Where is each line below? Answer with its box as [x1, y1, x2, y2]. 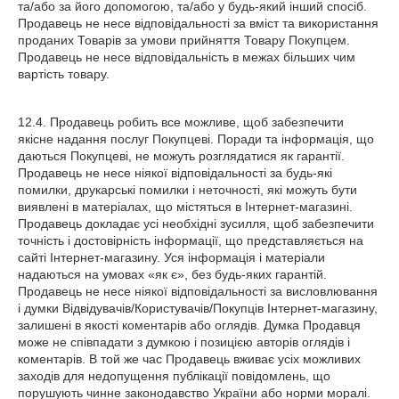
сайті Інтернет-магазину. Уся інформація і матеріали [18, 250, 325, 265]
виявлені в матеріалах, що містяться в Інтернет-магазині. [18, 199, 353, 214]
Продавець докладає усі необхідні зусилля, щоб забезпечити [18, 216, 374, 231]
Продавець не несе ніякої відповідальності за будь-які [18, 166, 332, 180]
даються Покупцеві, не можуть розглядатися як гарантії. [18, 149, 345, 163]
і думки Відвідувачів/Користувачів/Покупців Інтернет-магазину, [18, 301, 378, 315]
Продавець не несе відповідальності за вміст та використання [18, 16, 379, 30]
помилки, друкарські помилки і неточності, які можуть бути [18, 183, 357, 197]
